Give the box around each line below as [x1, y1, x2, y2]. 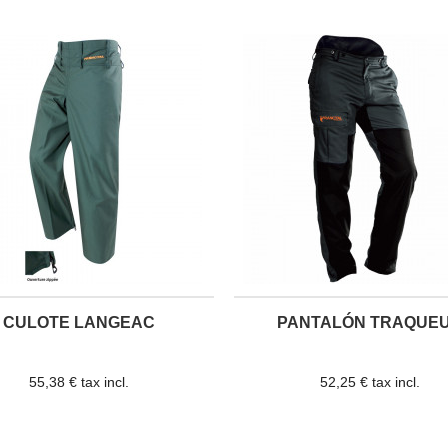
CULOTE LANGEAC [2, 314, 155, 332]
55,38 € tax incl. [28, 373, 129, 390]
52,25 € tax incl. [319, 373, 420, 390]
